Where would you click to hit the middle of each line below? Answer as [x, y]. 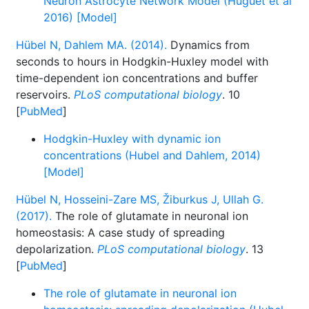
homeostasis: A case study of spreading [120, 232]
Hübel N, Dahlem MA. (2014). [91, 45]
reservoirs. [45, 94]
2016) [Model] [80, 17]
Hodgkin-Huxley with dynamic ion [132, 139]
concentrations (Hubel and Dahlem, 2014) [152, 155]
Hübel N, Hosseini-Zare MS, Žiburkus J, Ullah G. [140, 199]
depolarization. [57, 249]
